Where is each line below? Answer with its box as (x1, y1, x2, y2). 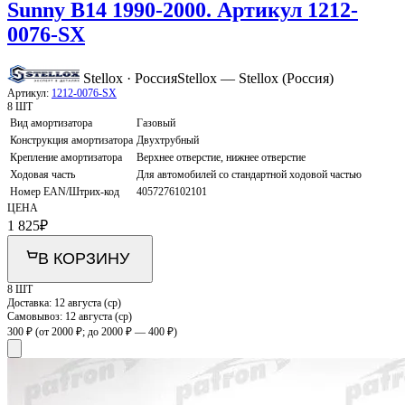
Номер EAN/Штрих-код (10, 185, 119, 199)
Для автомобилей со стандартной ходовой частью (137, 168, 362, 182)
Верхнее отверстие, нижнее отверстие (137, 151, 306, 165)
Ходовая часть (10, 168, 75, 182)
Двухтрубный (137, 134, 199, 147)
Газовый (137, 117, 175, 130)
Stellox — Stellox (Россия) (177, 71, 334, 87)
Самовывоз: (7, 310, 65, 324)
